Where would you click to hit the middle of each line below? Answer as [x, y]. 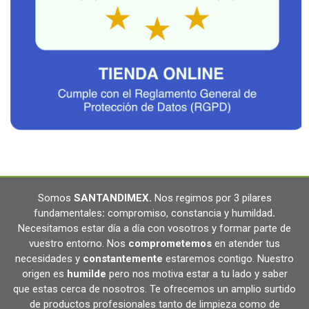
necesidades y [49, 258]
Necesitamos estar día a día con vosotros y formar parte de [154, 228]
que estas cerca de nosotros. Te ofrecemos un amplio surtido [154, 289]
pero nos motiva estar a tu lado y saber [198, 273]
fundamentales [68, 213]
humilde [86, 273]
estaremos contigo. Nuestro [228, 258]
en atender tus [247, 243]
